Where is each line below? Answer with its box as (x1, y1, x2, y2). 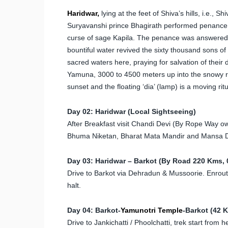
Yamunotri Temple (121, 206, 183, 214)
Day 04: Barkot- (67, 206, 121, 214)
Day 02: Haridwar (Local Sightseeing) (67, 107, 196, 116)
